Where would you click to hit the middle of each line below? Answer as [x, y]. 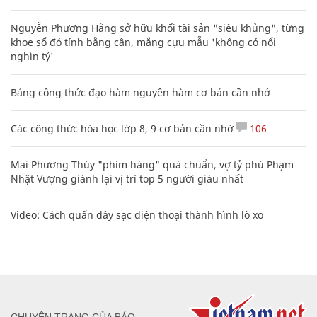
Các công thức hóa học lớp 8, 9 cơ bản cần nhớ [122, 128]
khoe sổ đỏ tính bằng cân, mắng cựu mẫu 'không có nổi [143, 42]
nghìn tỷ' [32, 56]
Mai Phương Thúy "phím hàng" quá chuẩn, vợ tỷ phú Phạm [152, 164]
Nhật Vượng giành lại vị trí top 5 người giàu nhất [127, 178]
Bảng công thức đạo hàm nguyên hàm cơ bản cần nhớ [140, 92]
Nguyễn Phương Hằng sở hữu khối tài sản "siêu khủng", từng [157, 28]
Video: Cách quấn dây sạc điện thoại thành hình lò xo [137, 214]
